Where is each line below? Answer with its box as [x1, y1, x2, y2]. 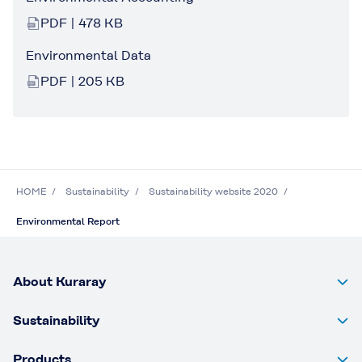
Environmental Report [16, 216, 120, 227]
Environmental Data [26, 48, 151, 63]
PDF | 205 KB [40, 74, 124, 89]
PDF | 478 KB [40, 15, 123, 31]
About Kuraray [13, 274, 106, 289]
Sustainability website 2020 [149, 186, 278, 197]
